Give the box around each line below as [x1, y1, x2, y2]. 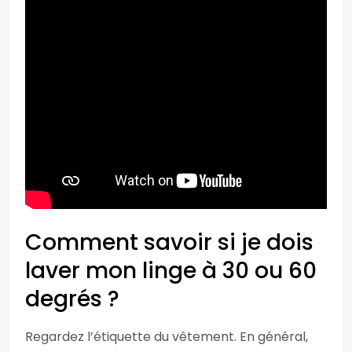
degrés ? [25, 284, 119, 314]
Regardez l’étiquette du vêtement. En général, [25, 328, 308, 346]
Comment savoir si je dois [25, 227, 313, 258]
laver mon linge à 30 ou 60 [25, 255, 317, 286]
